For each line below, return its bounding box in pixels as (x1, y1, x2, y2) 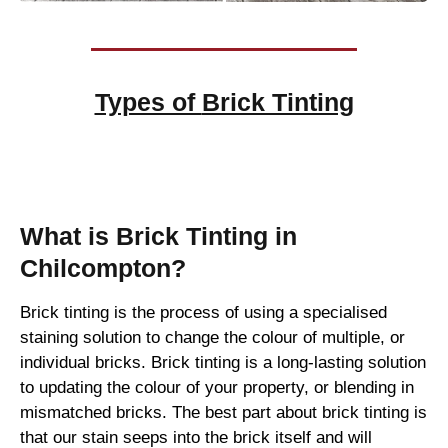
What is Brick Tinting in (20, 222, 297, 251)
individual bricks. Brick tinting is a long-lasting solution (20, 353, 426, 373)
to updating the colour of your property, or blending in (20, 378, 414, 398)
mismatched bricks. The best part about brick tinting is (20, 403, 427, 423)
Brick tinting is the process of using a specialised (20, 303, 387, 323)
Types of (94, 88, 202, 117)
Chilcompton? (20, 254, 186, 283)
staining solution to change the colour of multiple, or (20, 328, 405, 348)
